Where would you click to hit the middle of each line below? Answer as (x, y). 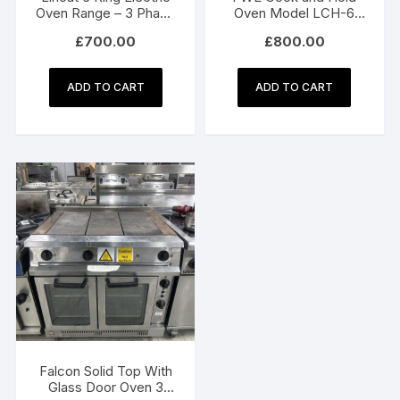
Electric (106, 29)
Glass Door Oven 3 (105, 387)
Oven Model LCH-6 (295, 12)
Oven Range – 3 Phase (106, 12)
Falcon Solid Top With (105, 371)
